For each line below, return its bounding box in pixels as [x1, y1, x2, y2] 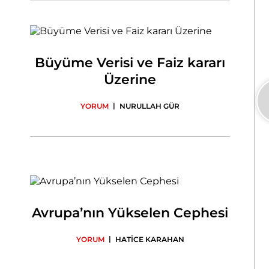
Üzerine [104, 71, 157, 88]
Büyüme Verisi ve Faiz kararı [35, 55, 226, 71]
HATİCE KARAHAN [115, 234, 184, 244]
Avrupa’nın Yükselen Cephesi [32, 204, 229, 221]
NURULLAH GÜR [119, 101, 180, 110]
